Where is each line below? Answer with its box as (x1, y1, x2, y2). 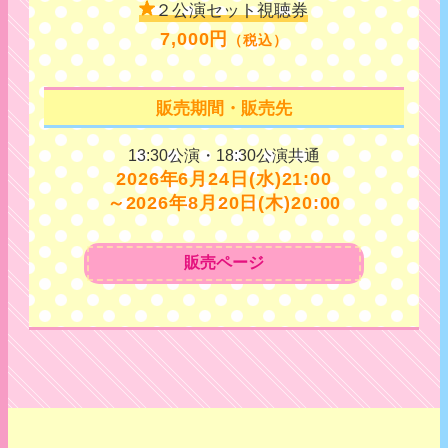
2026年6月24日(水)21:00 (116, 169, 332, 189)
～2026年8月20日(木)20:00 (106, 193, 342, 213)
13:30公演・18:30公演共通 (127, 147, 320, 164)
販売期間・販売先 (155, 98, 292, 118)
